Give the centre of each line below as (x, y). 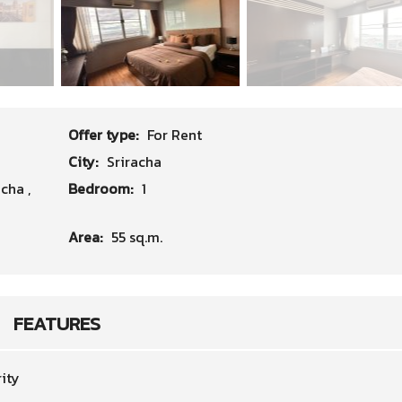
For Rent (174, 135)
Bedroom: (102, 188)
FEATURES (57, 323)
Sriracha (134, 162)
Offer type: (105, 135)
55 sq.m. (136, 237)
